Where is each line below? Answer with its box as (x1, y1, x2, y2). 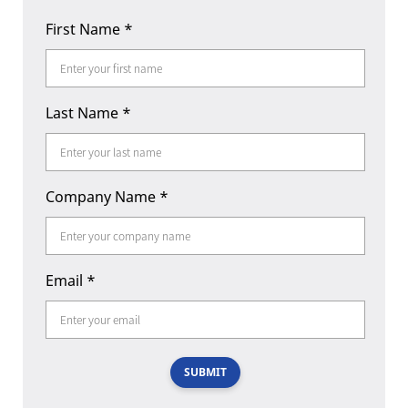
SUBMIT (184, 364, 227, 380)
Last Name (46, 103, 122, 123)
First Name (46, 19, 124, 39)
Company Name (46, 187, 159, 207)
